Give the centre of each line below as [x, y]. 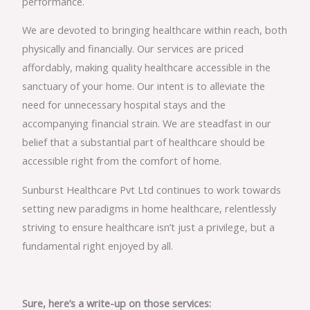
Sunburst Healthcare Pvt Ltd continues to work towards [152, 190]
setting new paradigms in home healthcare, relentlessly [149, 209]
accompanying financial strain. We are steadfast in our [147, 124]
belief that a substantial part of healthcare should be [144, 142]
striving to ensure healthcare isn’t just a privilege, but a [149, 227]
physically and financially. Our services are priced [133, 49]
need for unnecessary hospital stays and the [124, 105]
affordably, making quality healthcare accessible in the [147, 67]
